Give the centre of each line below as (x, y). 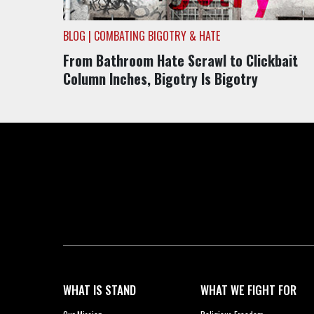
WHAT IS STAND (99, 289)
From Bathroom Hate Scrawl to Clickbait (180, 61)
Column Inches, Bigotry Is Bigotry (160, 79)
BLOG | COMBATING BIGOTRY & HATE (141, 36)
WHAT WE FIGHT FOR (249, 289)
